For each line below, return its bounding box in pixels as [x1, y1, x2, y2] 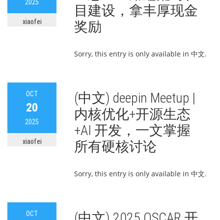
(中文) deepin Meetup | [74, 90, 195, 106]
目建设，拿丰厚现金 [74, 2, 198, 19]
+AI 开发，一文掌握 [74, 122, 191, 138]
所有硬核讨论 [74, 138, 157, 155]
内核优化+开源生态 [74, 106, 191, 122]
